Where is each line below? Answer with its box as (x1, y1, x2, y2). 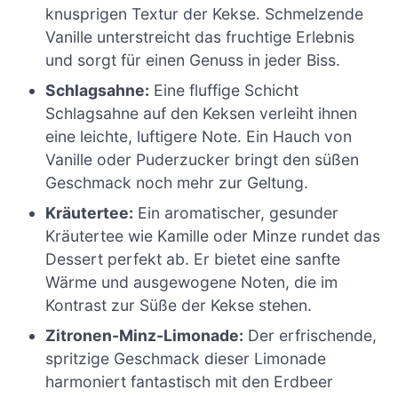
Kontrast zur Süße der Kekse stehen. (45, 296, 313, 315)
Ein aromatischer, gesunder (133, 203, 339, 223)
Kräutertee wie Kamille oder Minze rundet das (45, 227, 381, 246)
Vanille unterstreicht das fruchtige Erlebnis (45, 28, 355, 47)
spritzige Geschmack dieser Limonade (45, 349, 327, 369)
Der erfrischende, (243, 326, 378, 346)
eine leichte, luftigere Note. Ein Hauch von (45, 127, 353, 147)
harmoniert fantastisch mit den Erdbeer (45, 372, 334, 392)
